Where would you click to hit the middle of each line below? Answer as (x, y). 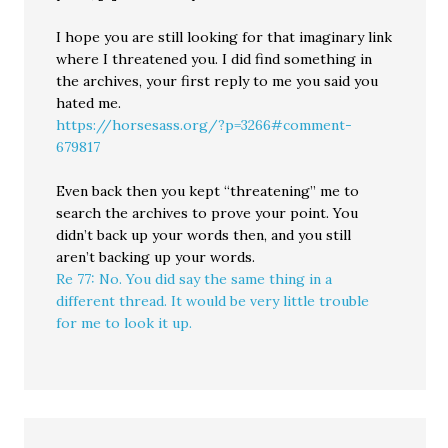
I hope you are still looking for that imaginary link (224, 37)
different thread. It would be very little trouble (213, 301)
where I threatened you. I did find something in (214, 59)
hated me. (89, 103)
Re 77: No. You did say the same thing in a (194, 279)
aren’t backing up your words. (156, 257)
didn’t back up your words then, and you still (204, 235)
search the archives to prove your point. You (207, 213)
